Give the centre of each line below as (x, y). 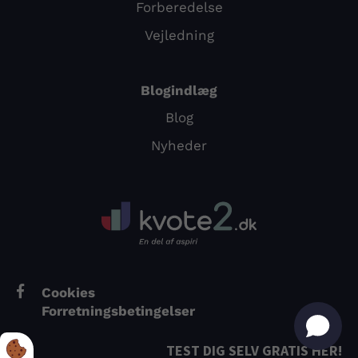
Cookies (87, 292)
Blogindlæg (179, 90)
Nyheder (179, 145)
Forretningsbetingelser (119, 311)
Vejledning (179, 35)
